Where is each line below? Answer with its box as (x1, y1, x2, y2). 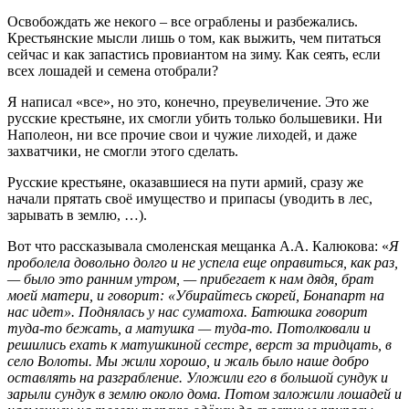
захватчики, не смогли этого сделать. (7, 143, 238, 160)
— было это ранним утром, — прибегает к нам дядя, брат (7, 271, 374, 288)
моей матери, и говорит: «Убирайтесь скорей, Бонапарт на (7, 288, 384, 304)
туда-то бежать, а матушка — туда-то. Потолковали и (7, 320, 371, 337)
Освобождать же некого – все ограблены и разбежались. (7, 14, 358, 30)
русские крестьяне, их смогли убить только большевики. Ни (7, 110, 383, 127)
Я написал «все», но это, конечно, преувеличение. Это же (7, 94, 369, 110)
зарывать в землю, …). (7, 207, 147, 224)
